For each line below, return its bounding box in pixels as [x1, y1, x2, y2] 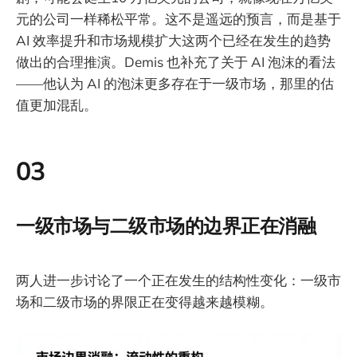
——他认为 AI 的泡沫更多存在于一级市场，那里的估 [16, 75, 334, 92]
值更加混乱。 [16, 96, 97, 114]
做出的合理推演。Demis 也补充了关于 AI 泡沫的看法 [16, 53, 335, 71]
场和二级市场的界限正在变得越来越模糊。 [16, 292, 273, 310]
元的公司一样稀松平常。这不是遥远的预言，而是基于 [16, 10, 341, 28]
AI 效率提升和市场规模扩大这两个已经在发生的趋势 [16, 32, 331, 49]
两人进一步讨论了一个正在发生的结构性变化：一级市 [16, 271, 341, 288]
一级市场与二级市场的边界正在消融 [16, 214, 316, 238]
